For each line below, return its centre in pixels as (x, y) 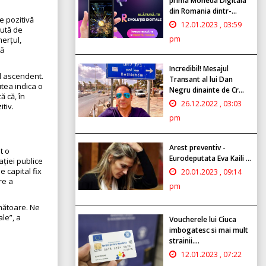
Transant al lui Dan (201, 79)
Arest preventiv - (197, 147)
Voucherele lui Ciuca (203, 219)
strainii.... (184, 240)
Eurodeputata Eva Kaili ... (210, 158)
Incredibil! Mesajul (199, 68)
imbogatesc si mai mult (209, 230)
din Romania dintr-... (203, 11)
